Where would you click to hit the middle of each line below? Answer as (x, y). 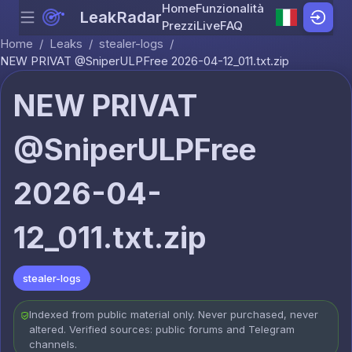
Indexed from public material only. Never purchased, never (173, 314)
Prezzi (180, 26)
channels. (53, 344)
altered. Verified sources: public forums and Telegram (161, 329)
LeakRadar (121, 17)
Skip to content (216, 25)
